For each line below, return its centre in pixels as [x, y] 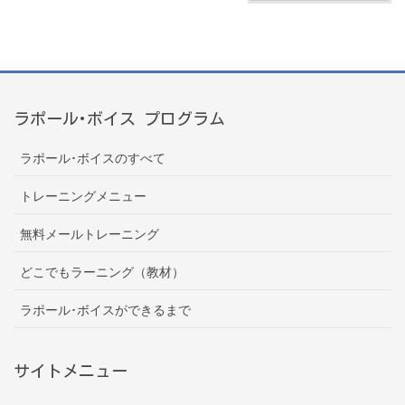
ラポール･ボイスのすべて [93, 158]
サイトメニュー [71, 371]
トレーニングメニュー [83, 196]
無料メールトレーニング [89, 234]
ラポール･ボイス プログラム [119, 119]
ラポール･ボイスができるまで [105, 310]
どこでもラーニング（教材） [102, 272]
